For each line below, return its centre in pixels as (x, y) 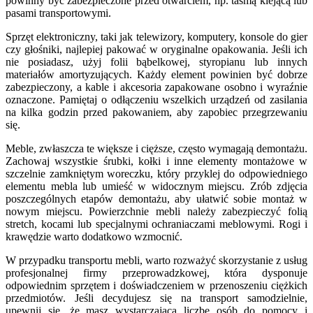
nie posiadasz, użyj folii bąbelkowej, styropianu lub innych (156, 62)
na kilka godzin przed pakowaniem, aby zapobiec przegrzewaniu (156, 112)
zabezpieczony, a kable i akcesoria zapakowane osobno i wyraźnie (156, 87)
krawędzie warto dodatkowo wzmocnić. (94, 237)
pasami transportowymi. (58, 13)
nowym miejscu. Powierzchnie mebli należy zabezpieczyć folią (156, 212)
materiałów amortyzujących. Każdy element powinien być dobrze (156, 75)
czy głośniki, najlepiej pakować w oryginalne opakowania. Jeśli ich (156, 50)
